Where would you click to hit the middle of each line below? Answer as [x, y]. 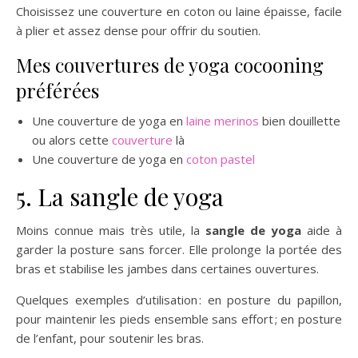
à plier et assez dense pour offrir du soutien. [138, 30]
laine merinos [224, 121]
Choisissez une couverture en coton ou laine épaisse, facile [179, 11]
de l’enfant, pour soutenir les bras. [110, 338]
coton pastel [221, 159]
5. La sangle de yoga [120, 197]
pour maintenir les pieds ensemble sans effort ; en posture [179, 319]
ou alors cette [72, 140]
